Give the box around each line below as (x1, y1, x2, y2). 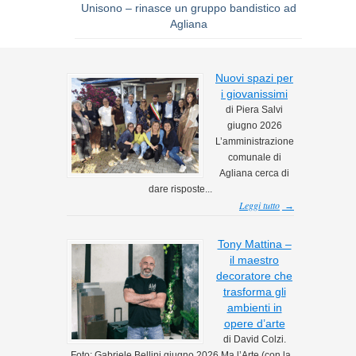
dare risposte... (149, 183, 212, 195)
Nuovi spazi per (215, 71, 293, 84)
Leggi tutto (239, 198, 280, 211)
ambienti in (226, 300, 282, 314)
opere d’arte (223, 316, 285, 330)
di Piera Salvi (226, 103, 283, 115)
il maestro (230, 253, 279, 266)
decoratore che (216, 269, 292, 282)
